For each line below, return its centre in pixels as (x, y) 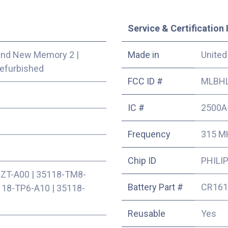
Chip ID (142, 161)
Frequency (149, 134)
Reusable (147, 214)
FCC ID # (145, 81)
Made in (144, 55)
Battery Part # (155, 187)
